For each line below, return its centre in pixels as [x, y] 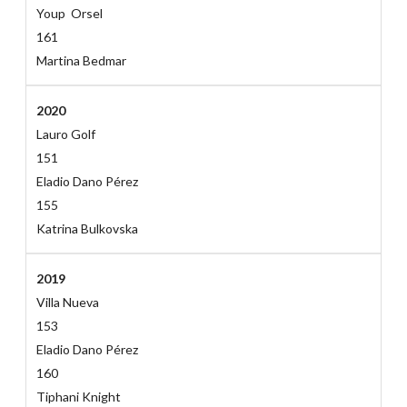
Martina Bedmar [81, 61]
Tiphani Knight [78, 397]
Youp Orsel [69, 14]
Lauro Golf [65, 134]
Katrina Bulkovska [87, 229]
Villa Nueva [67, 303]
